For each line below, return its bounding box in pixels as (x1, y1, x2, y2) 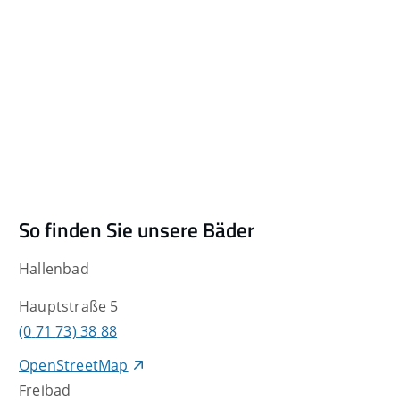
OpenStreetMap (19, 354, 129, 375)
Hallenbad (19, 258, 89, 279)
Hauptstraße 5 (19, 296, 119, 317)
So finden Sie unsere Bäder (19, 212, 254, 246)
